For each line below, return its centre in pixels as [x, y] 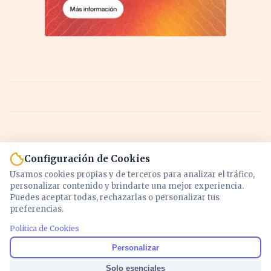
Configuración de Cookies [87, 159]
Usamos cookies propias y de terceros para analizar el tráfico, [132, 175]
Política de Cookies [44, 228]
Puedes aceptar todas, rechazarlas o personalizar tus [115, 198]
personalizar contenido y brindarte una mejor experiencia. [127, 186]
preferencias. [37, 209]
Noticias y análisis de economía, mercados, [135, 237]
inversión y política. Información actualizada [135, 254]
